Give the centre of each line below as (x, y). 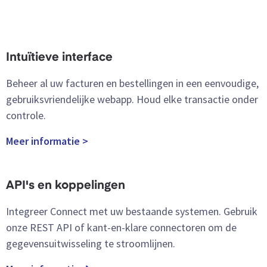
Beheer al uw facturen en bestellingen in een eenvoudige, (132, 83)
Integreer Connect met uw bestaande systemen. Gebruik (132, 212)
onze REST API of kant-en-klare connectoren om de (121, 228)
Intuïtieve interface (59, 58)
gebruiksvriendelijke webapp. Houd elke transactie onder (132, 100)
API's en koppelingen (66, 186)
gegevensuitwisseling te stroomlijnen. (91, 244)
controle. (26, 116)
